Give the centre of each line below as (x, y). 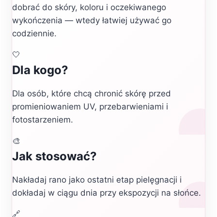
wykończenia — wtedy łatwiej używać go (92, 20)
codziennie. (34, 33)
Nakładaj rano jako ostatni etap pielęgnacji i (97, 180)
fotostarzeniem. (43, 120)
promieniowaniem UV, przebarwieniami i (90, 107)
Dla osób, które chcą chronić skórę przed (92, 93)
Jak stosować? (54, 156)
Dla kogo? (40, 70)
